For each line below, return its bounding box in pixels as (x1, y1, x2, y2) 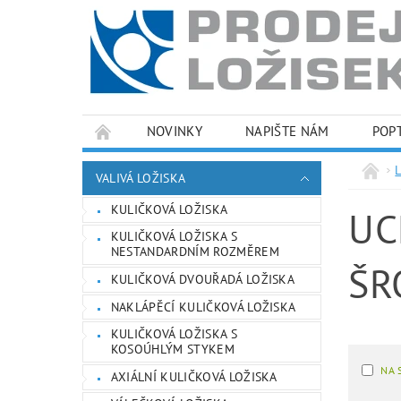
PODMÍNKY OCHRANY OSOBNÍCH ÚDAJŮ (103, 155, 346, 172)
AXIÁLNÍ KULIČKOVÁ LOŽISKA (110, 368, 277, 385)
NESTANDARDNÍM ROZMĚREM (110, 243, 279, 260)
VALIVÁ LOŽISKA (95, 170, 186, 186)
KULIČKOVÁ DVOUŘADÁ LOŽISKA (110, 270, 295, 287)
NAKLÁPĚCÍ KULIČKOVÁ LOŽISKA (110, 298, 296, 315)
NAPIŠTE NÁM (245, 123, 329, 140)
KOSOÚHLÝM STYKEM (110, 341, 235, 358)
